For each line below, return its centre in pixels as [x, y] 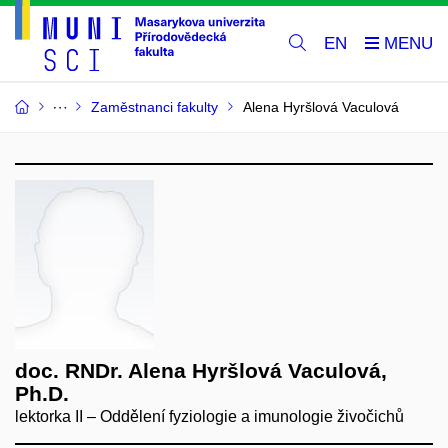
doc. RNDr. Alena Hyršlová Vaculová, [201, 371]
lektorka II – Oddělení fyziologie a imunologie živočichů [209, 417]
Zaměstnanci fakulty [154, 107]
